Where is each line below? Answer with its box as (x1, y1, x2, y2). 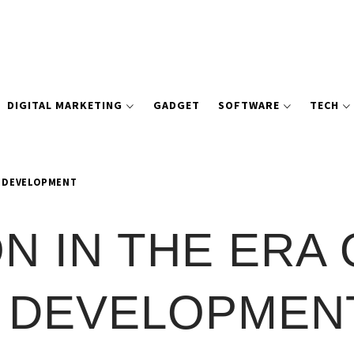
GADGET (153, 98, 200, 112)
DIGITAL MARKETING (7, 98, 123, 112)
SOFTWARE (217, 98, 280, 112)
